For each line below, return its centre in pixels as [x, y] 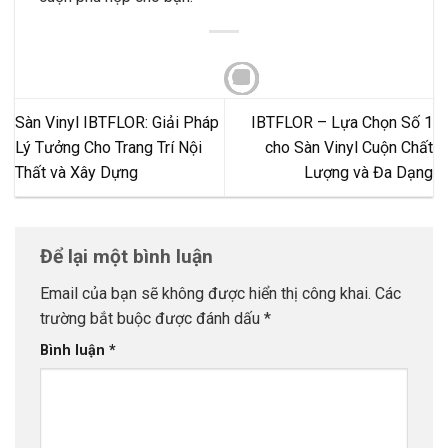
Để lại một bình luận [129, 256]
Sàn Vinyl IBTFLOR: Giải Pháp [117, 122]
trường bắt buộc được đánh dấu [152, 319]
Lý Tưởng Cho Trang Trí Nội [108, 147]
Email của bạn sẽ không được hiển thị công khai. [205, 294]
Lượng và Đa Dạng [368, 172]
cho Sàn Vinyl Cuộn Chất [349, 147]
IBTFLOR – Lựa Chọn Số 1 [342, 122]
